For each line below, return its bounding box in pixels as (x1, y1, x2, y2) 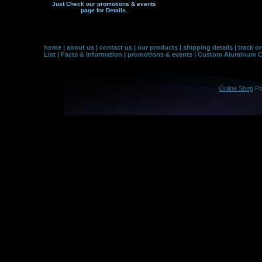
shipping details (183, 44, 233, 51)
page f (80, 7, 98, 13)
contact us (99, 44, 132, 51)
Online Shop (218, 85, 253, 92)
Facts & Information (61, 51, 122, 58)
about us (67, 44, 94, 51)
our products (137, 44, 178, 51)
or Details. (98, 7, 127, 13)
